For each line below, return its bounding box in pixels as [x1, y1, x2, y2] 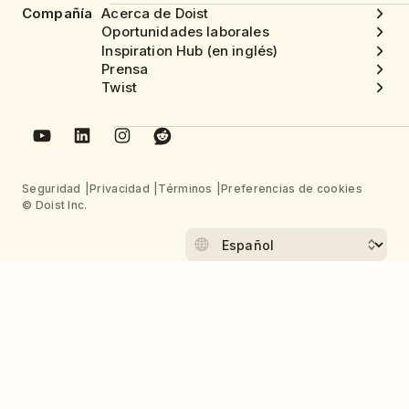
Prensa [101, 59, 149, 78]
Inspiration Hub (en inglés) [101, 41, 278, 59]
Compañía [22, 4, 93, 22]
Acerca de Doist [101, 5, 209, 23]
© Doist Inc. [22, 198, 88, 213]
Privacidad [89, 182, 151, 196]
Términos [158, 182, 213, 196]
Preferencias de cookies [221, 182, 362, 196]
